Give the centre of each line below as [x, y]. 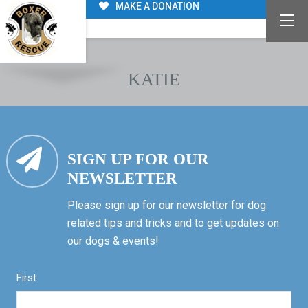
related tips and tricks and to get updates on [173, 223]
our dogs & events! [113, 241]
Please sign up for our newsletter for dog [166, 206]
